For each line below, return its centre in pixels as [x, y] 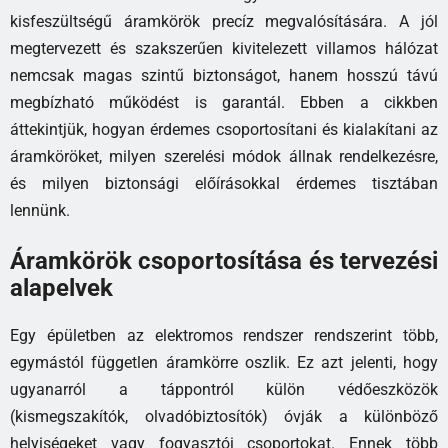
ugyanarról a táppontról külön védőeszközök [224, 390]
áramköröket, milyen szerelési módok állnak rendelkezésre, [224, 157]
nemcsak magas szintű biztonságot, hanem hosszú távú [224, 76]
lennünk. [40, 211]
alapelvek [61, 288]
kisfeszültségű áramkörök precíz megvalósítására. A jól [224, 22]
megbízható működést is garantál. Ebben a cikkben [224, 103]
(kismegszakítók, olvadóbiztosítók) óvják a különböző [224, 417]
